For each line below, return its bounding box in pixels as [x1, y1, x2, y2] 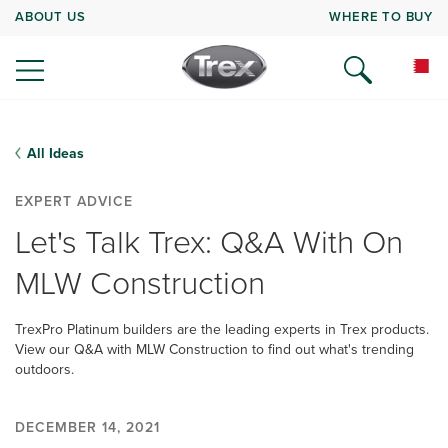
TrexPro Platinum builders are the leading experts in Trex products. [15, 319, 429, 339]
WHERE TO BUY [329, 6, 433, 26]
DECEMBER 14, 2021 [15, 417, 160, 437]
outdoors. [15, 359, 74, 379]
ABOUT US [15, 6, 86, 26]
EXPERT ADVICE [15, 191, 133, 211]
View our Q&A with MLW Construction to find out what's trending [15, 339, 414, 359]
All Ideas [27, 143, 84, 163]
